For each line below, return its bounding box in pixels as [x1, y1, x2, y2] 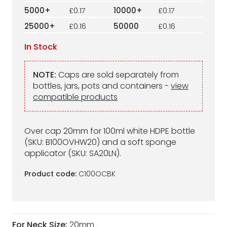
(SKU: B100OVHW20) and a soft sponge [24, 136, 176, 148]
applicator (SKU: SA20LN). [24, 147, 121, 159]
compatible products [33, 91, 118, 103]
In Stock [24, 41, 57, 53]
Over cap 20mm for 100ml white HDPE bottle [24, 125, 195, 137]
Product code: [24, 169, 79, 179]
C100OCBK [79, 169, 116, 179]
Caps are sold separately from [56, 69, 179, 81]
